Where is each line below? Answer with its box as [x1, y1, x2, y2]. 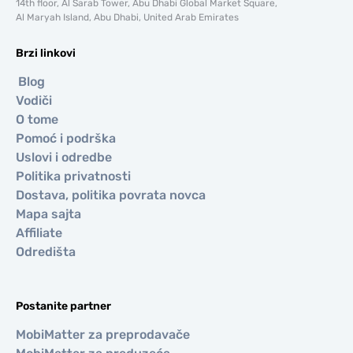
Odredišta [16, 244, 76, 259]
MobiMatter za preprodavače [16, 327, 190, 342]
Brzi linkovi [16, 46, 76, 60]
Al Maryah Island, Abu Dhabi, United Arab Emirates [16, 12, 239, 23]
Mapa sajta [16, 206, 81, 221]
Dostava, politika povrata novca [16, 188, 206, 203]
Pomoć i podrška [16, 131, 116, 146]
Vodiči [16, 93, 52, 108]
